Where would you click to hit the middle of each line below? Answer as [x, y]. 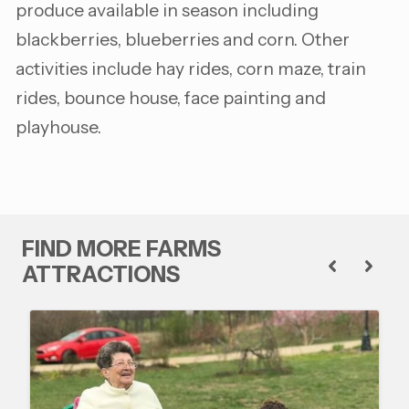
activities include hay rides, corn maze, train [191, 68]
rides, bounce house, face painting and [171, 98]
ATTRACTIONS [101, 274]
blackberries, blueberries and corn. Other [183, 39]
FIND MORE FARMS [121, 249]
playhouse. [58, 127]
